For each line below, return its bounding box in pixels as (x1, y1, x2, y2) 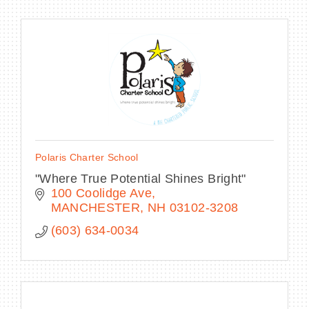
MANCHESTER (50, 200, 140, 215)
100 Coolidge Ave (50, 186, 152, 200)
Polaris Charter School (35, 151, 139, 163)
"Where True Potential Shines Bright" (35, 171, 246, 186)
